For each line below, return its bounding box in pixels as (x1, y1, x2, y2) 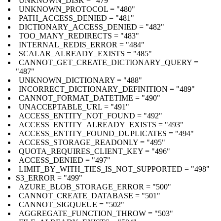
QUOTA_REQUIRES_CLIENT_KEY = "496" (19, 147, 170, 155)
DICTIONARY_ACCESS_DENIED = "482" (19, 22, 164, 31)
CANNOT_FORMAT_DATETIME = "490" (19, 93, 160, 102)
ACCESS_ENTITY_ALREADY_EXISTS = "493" (19, 120, 184, 129)
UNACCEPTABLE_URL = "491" (19, 102, 129, 111)
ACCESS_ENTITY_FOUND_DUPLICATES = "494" (19, 129, 194, 138)
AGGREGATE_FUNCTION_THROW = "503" (19, 209, 173, 218)
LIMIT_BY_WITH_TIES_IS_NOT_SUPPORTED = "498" (19, 164, 210, 173)
